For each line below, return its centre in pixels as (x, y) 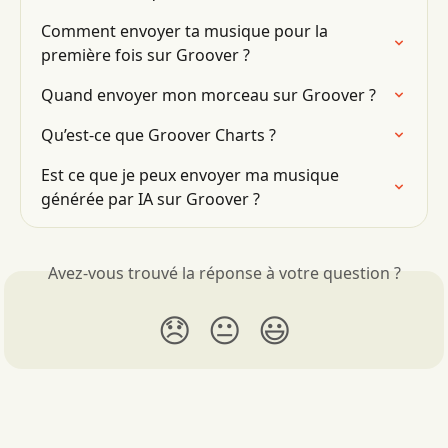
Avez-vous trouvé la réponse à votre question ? (224, 273)
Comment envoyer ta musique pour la (186, 31)
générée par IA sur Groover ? (150, 199)
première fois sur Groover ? (145, 55)
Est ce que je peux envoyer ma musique (192, 175)
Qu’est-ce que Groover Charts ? (158, 135)
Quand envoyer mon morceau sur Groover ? (208, 95)
